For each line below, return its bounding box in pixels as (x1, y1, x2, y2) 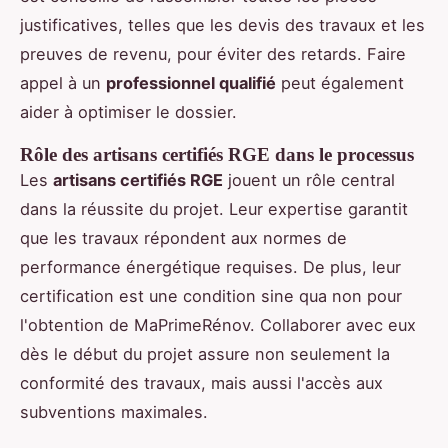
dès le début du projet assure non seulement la (20, 344, 390, 365)
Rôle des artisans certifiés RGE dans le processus (20, 144, 414, 166)
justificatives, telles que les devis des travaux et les (20, 15, 425, 36)
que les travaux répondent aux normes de (20, 228, 347, 249)
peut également (276, 73, 404, 94)
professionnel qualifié (106, 73, 276, 94)
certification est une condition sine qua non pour (20, 286, 402, 307)
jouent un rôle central (223, 170, 395, 191)
